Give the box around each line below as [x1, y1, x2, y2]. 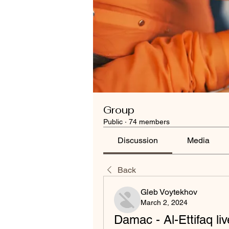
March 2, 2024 [141, 198, 188, 207]
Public [103, 118, 123, 126]
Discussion [118, 135, 158, 145]
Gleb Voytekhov [141, 187, 197, 197]
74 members [129, 118, 170, 126]
